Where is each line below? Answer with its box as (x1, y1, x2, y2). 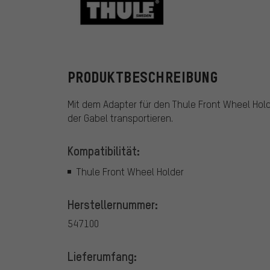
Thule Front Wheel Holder (77, 165, 184, 178)
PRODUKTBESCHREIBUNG (67, 69, 218, 86)
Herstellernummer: (67, 196, 158, 212)
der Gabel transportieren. (67, 111, 173, 125)
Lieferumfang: (67, 248, 137, 264)
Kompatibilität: (67, 143, 140, 159)
